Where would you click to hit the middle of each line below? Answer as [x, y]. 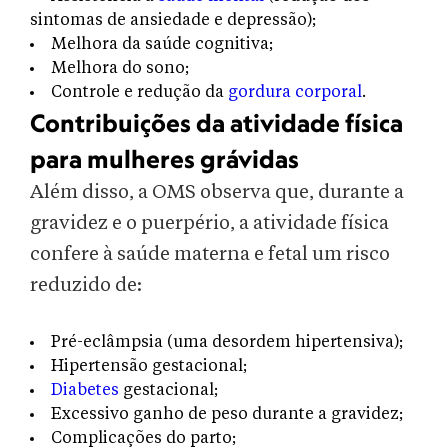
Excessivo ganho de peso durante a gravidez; [227, 414]
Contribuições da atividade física [216, 123]
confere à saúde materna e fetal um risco [210, 254]
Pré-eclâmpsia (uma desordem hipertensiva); [227, 342]
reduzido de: [86, 285]
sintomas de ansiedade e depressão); [173, 20]
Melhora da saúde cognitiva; [162, 44]
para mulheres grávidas [167, 159]
